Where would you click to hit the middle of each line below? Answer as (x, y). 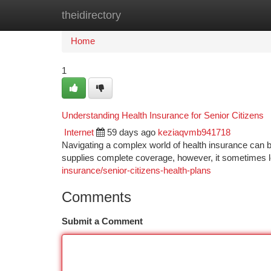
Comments (96, 197)
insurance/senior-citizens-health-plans (136, 171)
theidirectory (91, 15)
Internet (79, 132)
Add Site (225, 15)
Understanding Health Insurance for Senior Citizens (163, 115)
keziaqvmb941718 (194, 132)
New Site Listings (156, 15)
